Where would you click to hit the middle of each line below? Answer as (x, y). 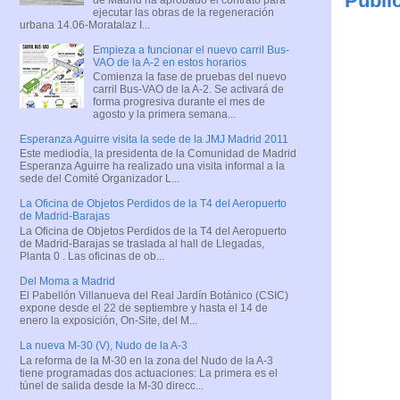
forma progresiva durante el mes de (179, 101)
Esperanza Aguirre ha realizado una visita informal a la (152, 167)
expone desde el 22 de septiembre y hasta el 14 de (144, 308)
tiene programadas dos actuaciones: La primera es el (149, 373)
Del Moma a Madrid (67, 281)
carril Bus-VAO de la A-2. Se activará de (188, 89)
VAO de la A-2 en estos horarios (169, 62)
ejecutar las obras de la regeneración (183, 12)
